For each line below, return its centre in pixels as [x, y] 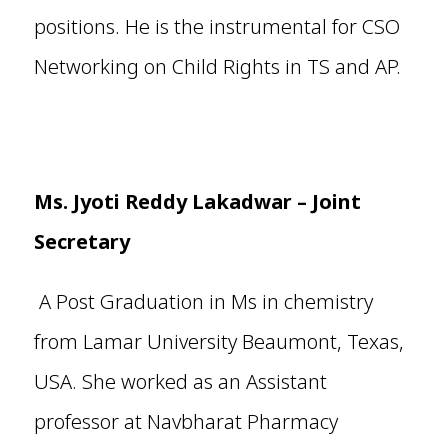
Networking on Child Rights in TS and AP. [217, 67]
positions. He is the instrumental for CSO [216, 27]
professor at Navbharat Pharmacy [185, 422]
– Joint [328, 202]
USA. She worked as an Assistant [180, 382]
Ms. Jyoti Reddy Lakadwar [162, 202]
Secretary [81, 242]
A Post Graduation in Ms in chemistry [205, 302]
